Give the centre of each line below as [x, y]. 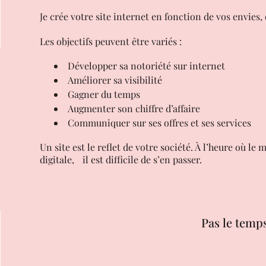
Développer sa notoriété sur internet [147, 53]
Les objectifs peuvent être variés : [111, 29]
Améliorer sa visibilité [115, 67]
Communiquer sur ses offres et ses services [160, 110]
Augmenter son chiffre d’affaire [134, 96]
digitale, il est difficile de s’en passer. [121, 147]
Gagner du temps [104, 82]
